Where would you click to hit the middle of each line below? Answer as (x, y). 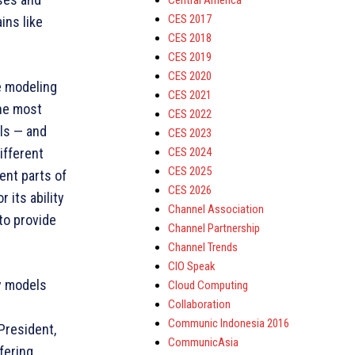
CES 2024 (190, 152)
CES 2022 (190, 114)
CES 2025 (190, 171)
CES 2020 (190, 76)
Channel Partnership (214, 228)
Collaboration (199, 304)
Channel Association (216, 209)
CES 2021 (190, 95)
